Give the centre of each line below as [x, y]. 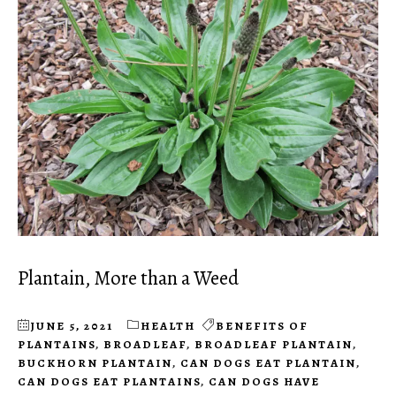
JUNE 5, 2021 [72, 326]
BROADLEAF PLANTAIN [274, 345]
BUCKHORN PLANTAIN [95, 363]
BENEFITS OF [262, 326]
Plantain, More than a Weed [128, 278]
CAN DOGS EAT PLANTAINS [109, 382]
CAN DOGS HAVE [264, 382]
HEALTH [168, 326]
